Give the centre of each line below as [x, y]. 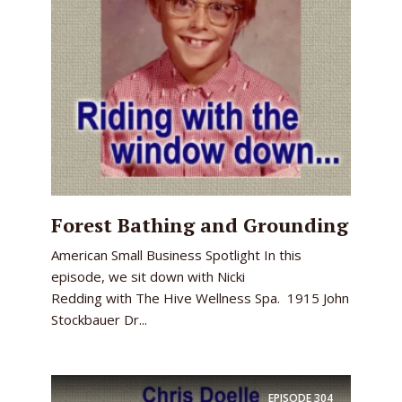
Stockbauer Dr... [99, 319]
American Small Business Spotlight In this [176, 255]
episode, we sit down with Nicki [148, 276]
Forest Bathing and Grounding [200, 225]
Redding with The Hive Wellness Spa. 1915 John [200, 298]
